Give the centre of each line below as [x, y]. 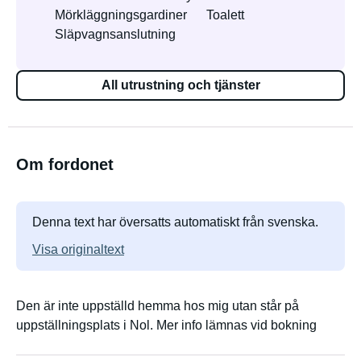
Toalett [225, 15]
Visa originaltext [78, 249]
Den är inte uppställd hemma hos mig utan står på [158, 306]
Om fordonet [65, 164]
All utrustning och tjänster [180, 85]
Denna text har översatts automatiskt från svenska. [175, 222]
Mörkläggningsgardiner [121, 15]
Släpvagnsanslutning [115, 34]
